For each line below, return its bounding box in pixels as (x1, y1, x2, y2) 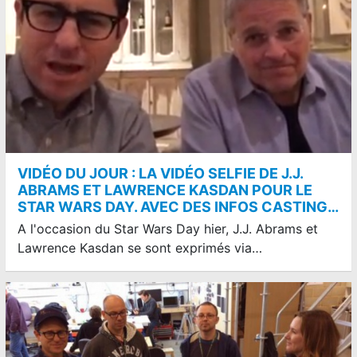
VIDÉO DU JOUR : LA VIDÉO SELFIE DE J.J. (18, 164, 303, 182)
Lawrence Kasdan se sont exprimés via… (18, 239, 262, 256)
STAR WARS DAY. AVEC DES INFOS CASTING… (18, 198, 339, 215)
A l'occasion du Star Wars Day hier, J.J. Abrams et (18, 220, 318, 237)
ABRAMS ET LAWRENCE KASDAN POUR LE (18, 181, 312, 198)
